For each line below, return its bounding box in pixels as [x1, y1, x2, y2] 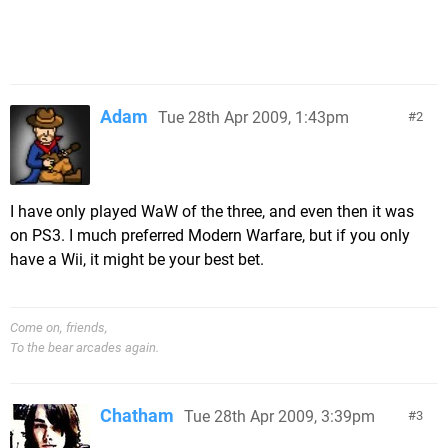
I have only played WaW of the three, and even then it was [10, 202, 414, 221]
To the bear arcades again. [10, 340, 159, 355]
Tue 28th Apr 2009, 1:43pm [158, 108, 349, 127]
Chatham [100, 405, 174, 426]
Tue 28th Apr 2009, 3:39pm [184, 407, 375, 426]
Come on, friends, [10, 320, 108, 335]
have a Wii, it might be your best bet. [10, 250, 264, 269]
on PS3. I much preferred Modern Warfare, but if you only [10, 226, 410, 245]
